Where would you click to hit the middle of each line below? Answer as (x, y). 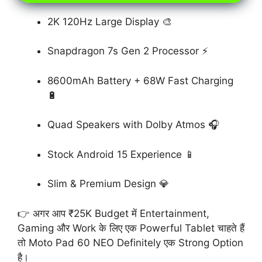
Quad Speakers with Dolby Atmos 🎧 (133, 125)
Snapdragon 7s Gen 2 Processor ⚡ (128, 51)
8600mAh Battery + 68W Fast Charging (140, 80)
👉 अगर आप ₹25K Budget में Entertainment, (113, 213)
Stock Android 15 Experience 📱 (121, 154)
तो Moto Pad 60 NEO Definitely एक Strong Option (130, 242)
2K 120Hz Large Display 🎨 (110, 21)
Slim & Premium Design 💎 (108, 184)
